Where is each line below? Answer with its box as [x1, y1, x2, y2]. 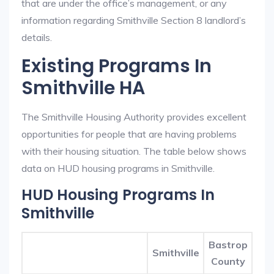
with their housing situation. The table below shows [21, 145, 246, 157]
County [210, 255, 245, 267]
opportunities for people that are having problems [21, 128, 237, 140]
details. [21, 31, 52, 43]
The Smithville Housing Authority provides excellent [21, 111, 246, 123]
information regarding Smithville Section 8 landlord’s [21, 14, 246, 26]
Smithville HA [21, 75, 145, 101]
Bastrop [208, 239, 248, 251]
